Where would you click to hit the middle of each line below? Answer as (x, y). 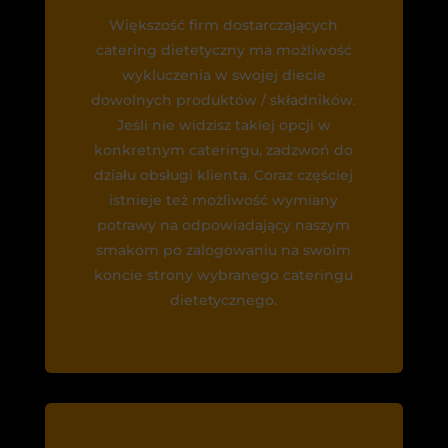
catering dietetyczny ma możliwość (223, 49)
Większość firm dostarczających (224, 24)
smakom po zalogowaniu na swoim (224, 249)
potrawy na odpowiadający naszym (224, 224)
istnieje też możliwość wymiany (224, 199)
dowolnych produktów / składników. (224, 99)
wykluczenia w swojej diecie (223, 74)
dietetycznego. (224, 299)
